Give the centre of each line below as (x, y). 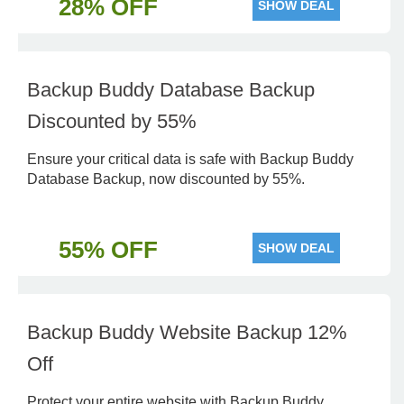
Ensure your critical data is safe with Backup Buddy (190, 159)
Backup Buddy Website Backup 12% (187, 332)
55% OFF (108, 250)
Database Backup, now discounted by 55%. (166, 179)
